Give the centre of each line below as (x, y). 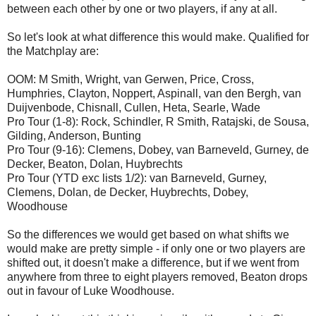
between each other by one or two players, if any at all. (142, 8)
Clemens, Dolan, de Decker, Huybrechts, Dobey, (128, 192)
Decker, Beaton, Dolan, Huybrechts (95, 164)
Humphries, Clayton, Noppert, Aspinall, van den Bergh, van (154, 93)
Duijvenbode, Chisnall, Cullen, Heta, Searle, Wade (134, 107)
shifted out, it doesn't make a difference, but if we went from (153, 262)
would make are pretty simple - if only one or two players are (156, 248)
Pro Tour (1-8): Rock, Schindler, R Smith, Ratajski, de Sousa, (158, 121)
